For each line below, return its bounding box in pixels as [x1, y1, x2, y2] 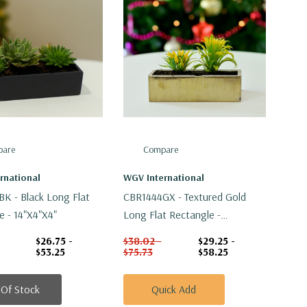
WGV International [123, 171, 204, 184]
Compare [143, 143, 178, 156]
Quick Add [151, 282, 197, 297]
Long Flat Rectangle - [123, 208, 221, 222]
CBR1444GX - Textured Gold [123, 190, 246, 204]
